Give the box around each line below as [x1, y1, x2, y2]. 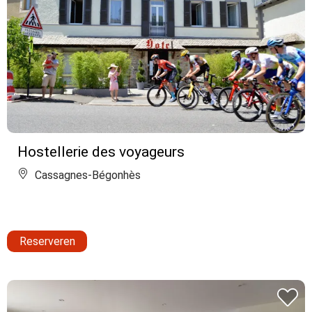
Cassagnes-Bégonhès [32, 169, 141, 182]
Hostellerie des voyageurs [17, 143, 185, 161]
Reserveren [19, 235, 75, 249]
